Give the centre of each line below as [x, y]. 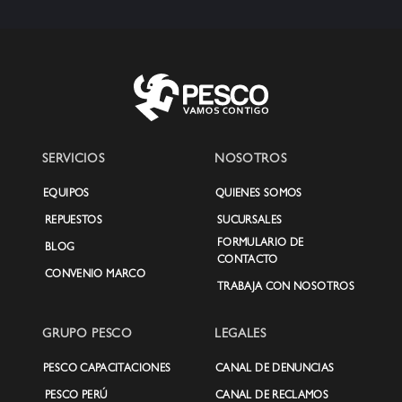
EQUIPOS [66, 195]
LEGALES [240, 335]
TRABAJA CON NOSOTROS [285, 288]
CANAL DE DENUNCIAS [275, 370]
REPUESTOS [74, 222]
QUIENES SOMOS [258, 195]
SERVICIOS [74, 160]
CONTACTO [247, 261]
